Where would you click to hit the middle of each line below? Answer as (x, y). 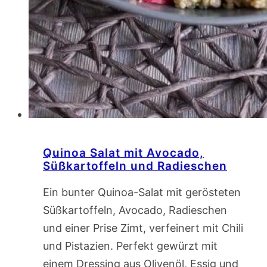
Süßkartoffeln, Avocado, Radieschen (135, 210)
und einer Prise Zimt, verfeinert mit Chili (143, 228)
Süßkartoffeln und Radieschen (135, 166)
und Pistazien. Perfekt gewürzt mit (130, 246)
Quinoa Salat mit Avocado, (123, 153)
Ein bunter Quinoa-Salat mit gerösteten (142, 193)
